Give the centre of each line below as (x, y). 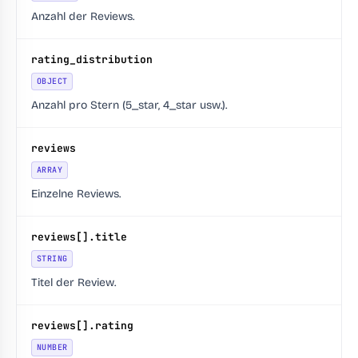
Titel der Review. (74, 282)
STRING (52, 259)
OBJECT (52, 81)
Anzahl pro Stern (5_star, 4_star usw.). (129, 105)
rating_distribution (92, 60)
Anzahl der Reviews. (83, 16)
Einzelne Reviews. (76, 194)
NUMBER (52, 347)
